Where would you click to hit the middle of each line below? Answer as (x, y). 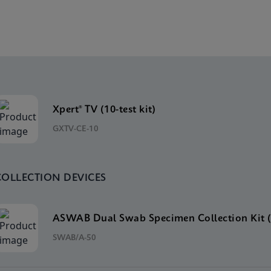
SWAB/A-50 (74, 238)
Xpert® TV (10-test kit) (104, 109)
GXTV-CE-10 (75, 129)
